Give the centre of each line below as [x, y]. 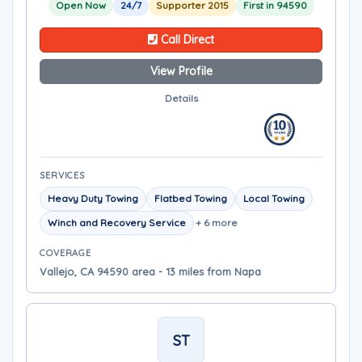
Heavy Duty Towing [93, 198]
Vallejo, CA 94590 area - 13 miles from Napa [150, 271]
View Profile [181, 71]
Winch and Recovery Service [117, 223]
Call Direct [186, 40]
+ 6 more [217, 223]
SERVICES [63, 175]
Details [181, 98]
